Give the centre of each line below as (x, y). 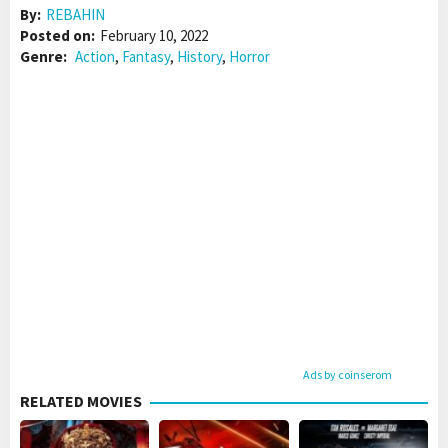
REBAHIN (75, 15)
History (199, 57)
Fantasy (146, 57)
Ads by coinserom (347, 375)
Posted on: (57, 36)
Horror (249, 57)
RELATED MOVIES (81, 401)
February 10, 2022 (154, 36)
